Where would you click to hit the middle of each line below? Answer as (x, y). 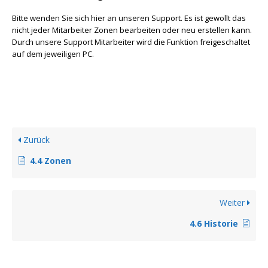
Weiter (233, 202)
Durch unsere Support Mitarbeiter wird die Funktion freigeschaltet (131, 42)
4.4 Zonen (51, 161)
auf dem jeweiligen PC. (53, 54)
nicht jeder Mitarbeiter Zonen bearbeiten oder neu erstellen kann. (132, 30)
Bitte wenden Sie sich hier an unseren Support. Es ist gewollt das (129, 18)
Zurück (35, 140)
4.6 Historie (214, 223)
